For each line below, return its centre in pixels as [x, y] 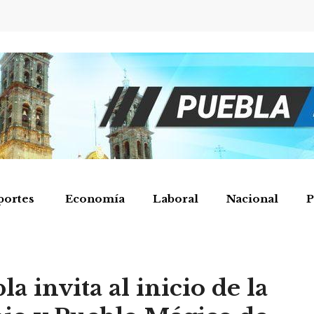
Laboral [176, 199]
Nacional [252, 199]
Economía [95, 199]
